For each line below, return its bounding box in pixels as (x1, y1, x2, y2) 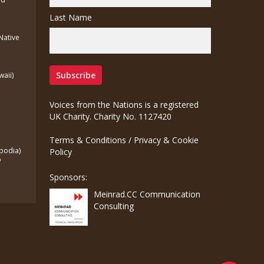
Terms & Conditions (49, 134, 127, 146)
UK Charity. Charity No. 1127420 (49, 111, 172, 123)
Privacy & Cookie (134, 134, 199, 146)
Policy (49, 146, 72, 158)
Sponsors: (49, 171, 88, 183)
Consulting (94, 200, 134, 212)
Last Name (49, 12, 93, 24)
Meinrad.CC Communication (94, 189, 201, 200)
